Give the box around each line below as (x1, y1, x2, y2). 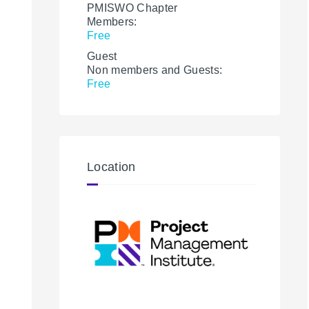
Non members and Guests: (87, 64, 223, 76)
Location (87, 160, 136, 174)
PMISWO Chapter (87, 2, 178, 14)
